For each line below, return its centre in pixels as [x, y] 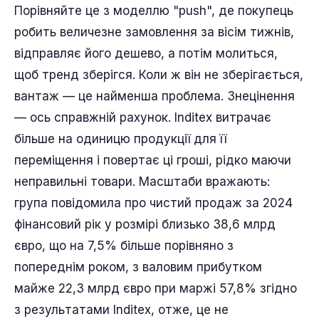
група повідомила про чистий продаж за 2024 [153, 203]
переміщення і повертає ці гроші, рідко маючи [153, 160]
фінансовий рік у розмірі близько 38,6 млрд [145, 224]
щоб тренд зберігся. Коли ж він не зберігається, [159, 74]
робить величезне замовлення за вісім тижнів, [154, 32]
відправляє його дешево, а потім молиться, [146, 53]
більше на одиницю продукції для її [120, 138]
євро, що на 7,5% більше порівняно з [124, 245]
